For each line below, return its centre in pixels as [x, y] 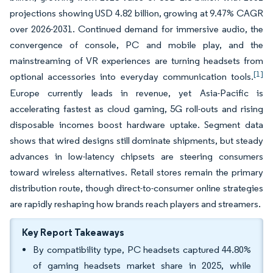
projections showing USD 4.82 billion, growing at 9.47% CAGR [136, 13]
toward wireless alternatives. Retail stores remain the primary [136, 172]
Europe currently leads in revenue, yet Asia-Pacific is [136, 93]
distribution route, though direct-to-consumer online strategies [136, 188]
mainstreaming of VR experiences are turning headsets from [136, 61]
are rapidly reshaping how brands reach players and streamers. [136, 204]
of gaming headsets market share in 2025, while [142, 265]
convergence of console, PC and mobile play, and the [136, 45]
